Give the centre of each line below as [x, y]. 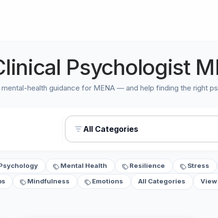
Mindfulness [49, 181]
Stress [199, 166]
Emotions [108, 181]
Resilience [147, 166]
